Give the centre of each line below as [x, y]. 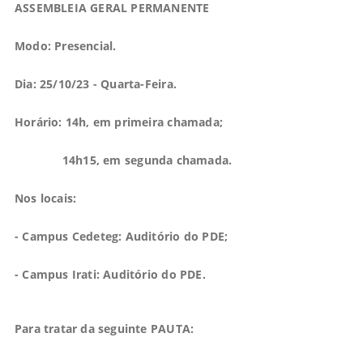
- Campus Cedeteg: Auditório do [108, 236]
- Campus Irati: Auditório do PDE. [110, 274]
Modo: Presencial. [65, 45]
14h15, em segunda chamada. [123, 160]
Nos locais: [45, 198]
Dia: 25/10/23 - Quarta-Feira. [95, 83]
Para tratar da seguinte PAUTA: [104, 328]
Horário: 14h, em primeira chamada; [118, 122]
